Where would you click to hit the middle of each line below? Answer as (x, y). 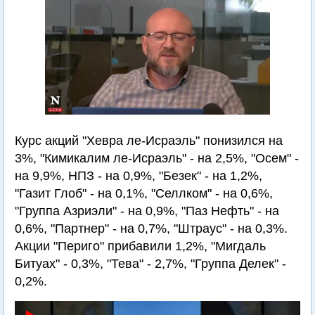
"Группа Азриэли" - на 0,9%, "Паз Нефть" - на (147, 211)
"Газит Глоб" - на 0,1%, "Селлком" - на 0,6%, (144, 193)
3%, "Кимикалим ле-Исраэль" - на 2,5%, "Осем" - (157, 158)
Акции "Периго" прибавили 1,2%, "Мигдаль (140, 246)
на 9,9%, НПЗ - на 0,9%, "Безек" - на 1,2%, (139, 176)
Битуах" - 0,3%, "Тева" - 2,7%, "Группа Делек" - (150, 264)
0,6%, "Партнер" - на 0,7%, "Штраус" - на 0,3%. (151, 229)
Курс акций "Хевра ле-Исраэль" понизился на (149, 141)
